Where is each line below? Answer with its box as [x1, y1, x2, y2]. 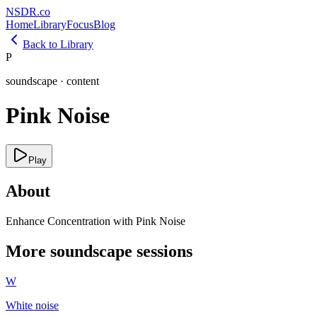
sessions [132, 241, 192, 260]
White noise [6, 299, 59, 311]
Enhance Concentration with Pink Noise [6, 214, 185, 227]
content [67, 75, 99, 87]
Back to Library [23, 38, 93, 50]
